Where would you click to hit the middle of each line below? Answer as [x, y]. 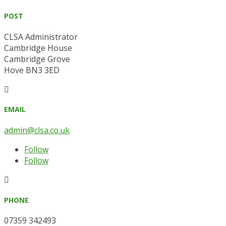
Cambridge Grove [37, 59]
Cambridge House [38, 48]
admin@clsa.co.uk [37, 130]
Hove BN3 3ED [32, 70]
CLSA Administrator [41, 37]
